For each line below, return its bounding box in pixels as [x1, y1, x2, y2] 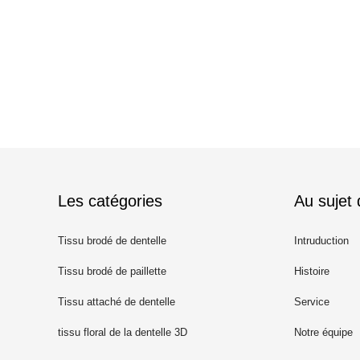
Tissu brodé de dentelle [58, 235, 166, 247]
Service [294, 296, 329, 308]
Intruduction [294, 235, 349, 247]
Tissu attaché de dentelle [58, 296, 175, 308]
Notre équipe [294, 326, 353, 338]
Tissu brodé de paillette [58, 265, 166, 277]
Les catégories [58, 192, 162, 210]
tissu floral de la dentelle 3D [58, 326, 187, 338]
